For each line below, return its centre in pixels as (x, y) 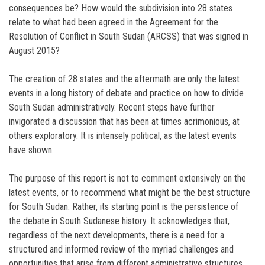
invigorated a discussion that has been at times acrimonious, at (124, 122)
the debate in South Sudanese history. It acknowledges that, (119, 221)
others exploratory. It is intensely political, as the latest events (123, 136)
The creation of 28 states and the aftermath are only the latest (124, 79)
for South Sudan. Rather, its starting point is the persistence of (124, 207)
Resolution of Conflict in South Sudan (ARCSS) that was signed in (129, 36)
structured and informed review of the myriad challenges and (121, 249)
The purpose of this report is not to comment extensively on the (127, 178)
